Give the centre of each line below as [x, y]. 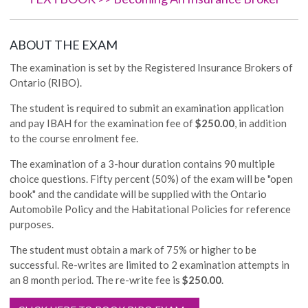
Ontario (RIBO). [46, 82]
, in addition [261, 123]
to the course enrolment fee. [74, 138]
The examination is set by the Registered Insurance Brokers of [152, 67]
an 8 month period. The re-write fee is [96, 279]
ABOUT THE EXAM [64, 44]
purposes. [34, 224]
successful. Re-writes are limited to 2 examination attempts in [150, 264]
